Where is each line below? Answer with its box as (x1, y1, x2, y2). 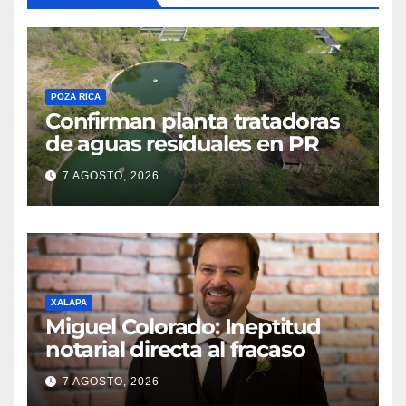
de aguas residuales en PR (45, 130, 319, 158)
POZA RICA (51, 92, 101, 102)
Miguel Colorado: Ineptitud (45, 314, 321, 341)
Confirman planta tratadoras (45, 108, 340, 135)
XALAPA (51, 297, 87, 308)
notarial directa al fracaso (45, 336, 305, 363)
